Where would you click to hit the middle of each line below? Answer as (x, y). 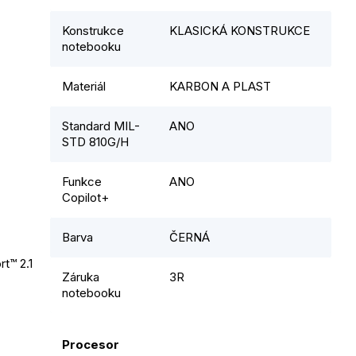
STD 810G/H (95, 141)
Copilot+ (85, 197)
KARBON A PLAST (220, 86)
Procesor (91, 344)
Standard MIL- (101, 126)
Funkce (82, 181)
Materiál (84, 86)
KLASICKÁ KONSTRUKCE (240, 30)
